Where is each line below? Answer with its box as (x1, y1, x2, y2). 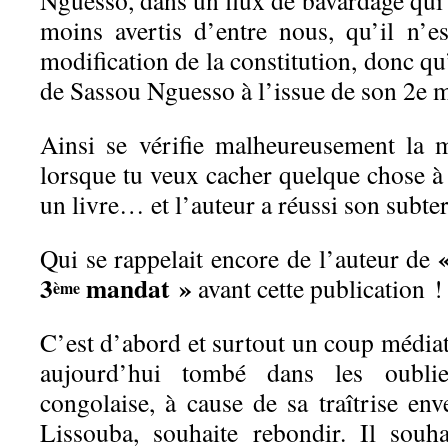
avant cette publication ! (192, 271, 443, 305)
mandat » (80, 269, 192, 307)
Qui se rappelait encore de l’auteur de (40, 241, 439, 275)
